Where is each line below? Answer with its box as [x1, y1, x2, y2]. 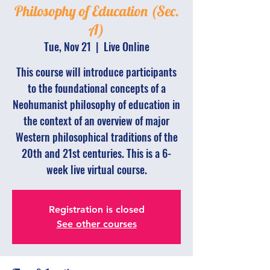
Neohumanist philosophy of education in [13, 96, 180, 112]
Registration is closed [48, 204, 145, 215]
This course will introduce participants [16, 64, 177, 80]
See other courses [56, 218, 137, 230]
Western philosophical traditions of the [15, 129, 178, 145]
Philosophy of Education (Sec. [14, 2, 179, 20]
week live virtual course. [46, 162, 147, 177]
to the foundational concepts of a [27, 80, 166, 96]
